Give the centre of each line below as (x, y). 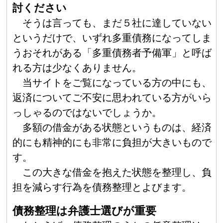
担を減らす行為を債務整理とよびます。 (102, 187)
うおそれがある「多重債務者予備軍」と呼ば (112, 53)
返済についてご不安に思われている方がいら (112, 98)
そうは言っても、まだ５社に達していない (117, 23)
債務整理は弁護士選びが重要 (84, 210)
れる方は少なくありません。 (77, 68)
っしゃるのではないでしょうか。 (87, 113)
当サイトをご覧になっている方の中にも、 (117, 83)
